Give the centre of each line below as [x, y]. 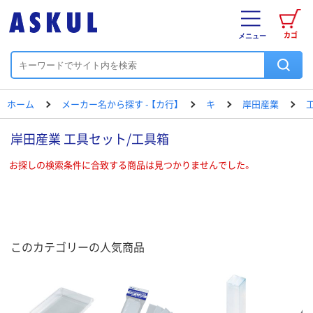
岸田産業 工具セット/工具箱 [90, 138]
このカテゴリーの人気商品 [78, 247]
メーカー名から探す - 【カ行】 [120, 104]
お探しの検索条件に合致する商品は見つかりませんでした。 [131, 165]
